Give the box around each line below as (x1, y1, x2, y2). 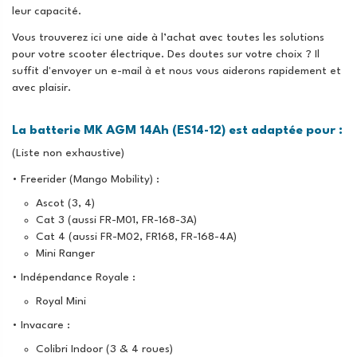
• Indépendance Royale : (12, 271, 135, 283)
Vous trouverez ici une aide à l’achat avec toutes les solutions (12, 32, 324, 44)
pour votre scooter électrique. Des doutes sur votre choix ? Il (12, 49, 320, 61)
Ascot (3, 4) (36, 197, 95, 209)
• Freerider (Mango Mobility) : (12, 173, 159, 185)
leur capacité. (12, 6, 81, 18)
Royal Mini (36, 295, 86, 307)
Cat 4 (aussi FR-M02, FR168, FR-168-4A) (36, 230, 237, 242)
